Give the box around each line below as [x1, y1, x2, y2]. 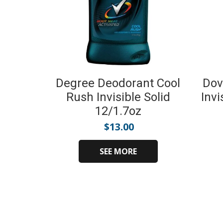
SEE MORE [99, 146, 137, 157]
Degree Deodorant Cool [56, 76, 180, 90]
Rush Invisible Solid [66, 90, 170, 104]
